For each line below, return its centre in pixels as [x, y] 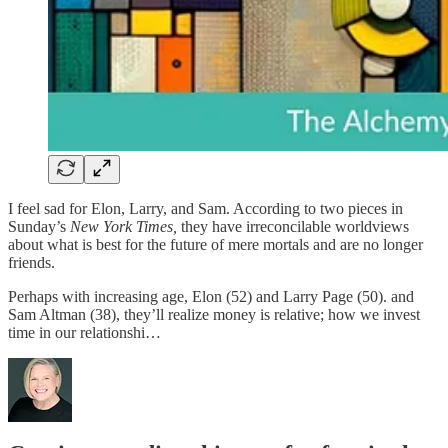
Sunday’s [39, 226]
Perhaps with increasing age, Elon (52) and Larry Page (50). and [211, 296]
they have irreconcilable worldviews [293, 226]
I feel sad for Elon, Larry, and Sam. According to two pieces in [205, 208]
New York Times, [123, 226]
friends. [31, 262]
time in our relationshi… [84, 332]
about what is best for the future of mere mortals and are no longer [215, 244]
